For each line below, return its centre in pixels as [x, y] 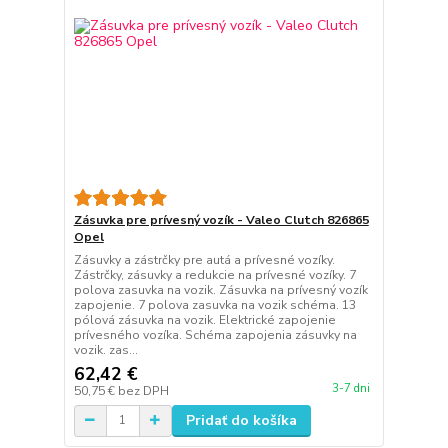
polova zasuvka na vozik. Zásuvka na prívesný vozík [220, 289]
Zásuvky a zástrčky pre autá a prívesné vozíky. [204, 259]
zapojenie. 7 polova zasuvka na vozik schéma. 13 [214, 304]
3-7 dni [350, 388]
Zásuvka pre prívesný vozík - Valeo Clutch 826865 [221, 219]
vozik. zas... [105, 349]
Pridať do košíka [241, 420]
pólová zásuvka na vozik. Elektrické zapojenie [204, 319]
